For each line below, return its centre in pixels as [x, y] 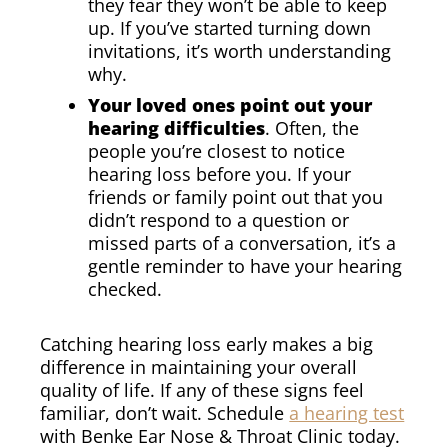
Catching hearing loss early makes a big [207, 343]
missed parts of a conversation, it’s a [242, 242]
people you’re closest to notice [217, 150]
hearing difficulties [177, 127]
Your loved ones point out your [230, 104]
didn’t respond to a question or [219, 219]
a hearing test [347, 412]
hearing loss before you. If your [220, 173]
